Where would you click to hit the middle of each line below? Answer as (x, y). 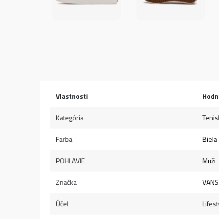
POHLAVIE (70, 161)
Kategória (70, 118)
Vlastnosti (72, 96)
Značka (66, 182)
